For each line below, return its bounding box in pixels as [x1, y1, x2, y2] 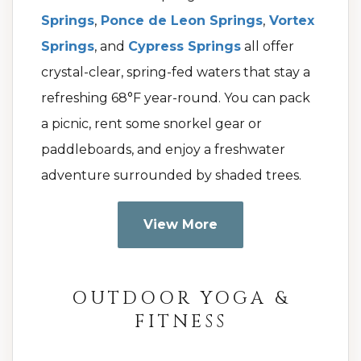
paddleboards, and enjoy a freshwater [41, 142, 285, 158]
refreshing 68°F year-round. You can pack [41, 90, 310, 106]
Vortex [269, 13, 314, 29]
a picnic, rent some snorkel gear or [41, 116, 262, 132]
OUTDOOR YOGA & [71, 287, 290, 311]
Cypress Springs [128, 39, 241, 55]
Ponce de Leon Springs [101, 13, 263, 29]
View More [143, 217, 218, 233]
